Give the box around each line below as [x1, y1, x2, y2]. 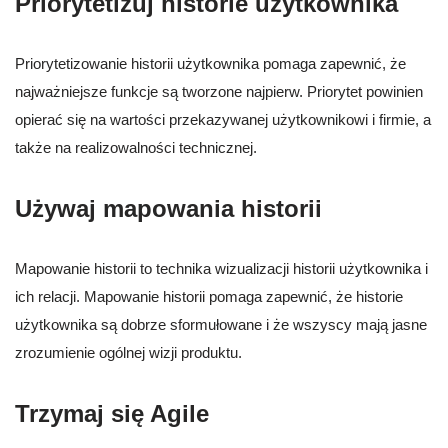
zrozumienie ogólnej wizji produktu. [15, 344, 242, 362]
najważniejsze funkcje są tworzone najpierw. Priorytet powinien [15, 83, 423, 101]
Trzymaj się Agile [15, 400, 209, 428]
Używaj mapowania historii [15, 195, 322, 223]
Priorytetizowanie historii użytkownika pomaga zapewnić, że [15, 55, 406, 73]
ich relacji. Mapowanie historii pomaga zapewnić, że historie [15, 288, 403, 306]
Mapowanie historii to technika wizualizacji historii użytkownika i [15, 260, 428, 278]
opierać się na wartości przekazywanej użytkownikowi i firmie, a [15, 111, 431, 129]
